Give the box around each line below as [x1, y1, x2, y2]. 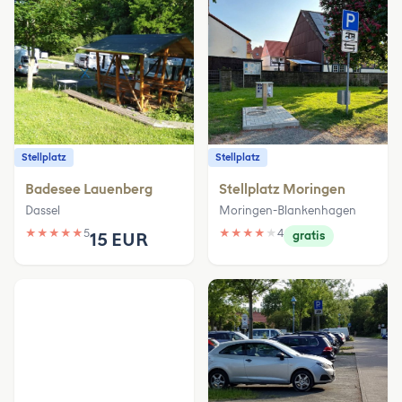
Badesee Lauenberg [25, 181, 153, 198]
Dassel [25, 204, 60, 218]
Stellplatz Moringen [219, 181, 345, 198]
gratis [293, 229, 325, 243]
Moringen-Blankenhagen [219, 204, 356, 218]
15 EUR [90, 229, 148, 251]
